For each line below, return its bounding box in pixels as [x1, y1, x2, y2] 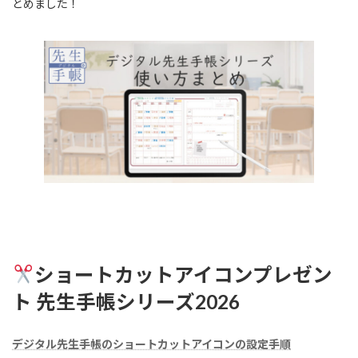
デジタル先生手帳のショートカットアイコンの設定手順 [12, 337, 291, 352]
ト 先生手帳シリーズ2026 [12, 289, 240, 313]
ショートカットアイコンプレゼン [34, 262, 332, 286]
